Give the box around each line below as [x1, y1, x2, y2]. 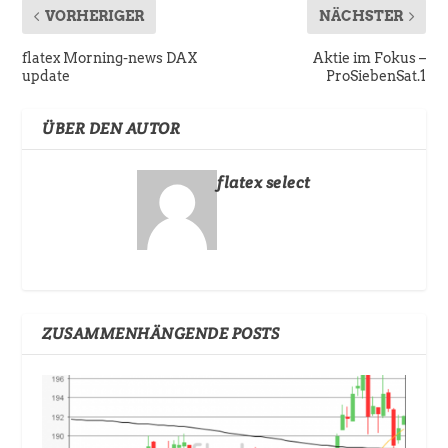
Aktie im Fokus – [312, 50, 426, 67]
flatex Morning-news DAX [22, 50, 198, 67]
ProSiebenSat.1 [325, 68, 426, 85]
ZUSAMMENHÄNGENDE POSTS [42, 323, 280, 345]
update [22, 68, 71, 85]
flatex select [217, 172, 311, 194]
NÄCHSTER [318, 8, 403, 25]
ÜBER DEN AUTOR [42, 118, 181, 140]
